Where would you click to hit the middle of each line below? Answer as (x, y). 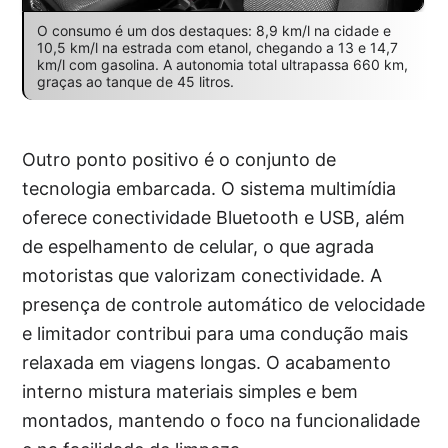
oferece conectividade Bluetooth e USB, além (214, 217)
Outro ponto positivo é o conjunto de (179, 159)
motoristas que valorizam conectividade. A (202, 275)
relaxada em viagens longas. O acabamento (207, 362)
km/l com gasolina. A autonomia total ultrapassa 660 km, (222, 64)
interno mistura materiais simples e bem (190, 391)
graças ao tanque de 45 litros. (135, 81)
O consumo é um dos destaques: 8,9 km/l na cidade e (213, 30)
